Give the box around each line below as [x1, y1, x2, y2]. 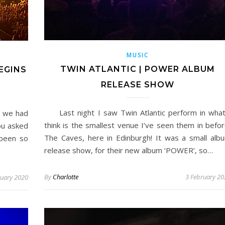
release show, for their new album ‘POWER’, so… [44, 145, 213, 156]
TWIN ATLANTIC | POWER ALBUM [60, 64, 215, 74]
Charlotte [53, 172, 78, 182]
